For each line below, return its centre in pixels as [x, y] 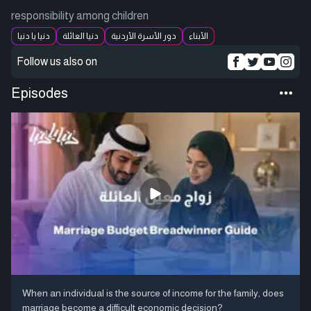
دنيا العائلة [81, 36]
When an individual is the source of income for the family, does [153, 293]
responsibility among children [80, 16]
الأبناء [199, 36]
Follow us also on [57, 61]
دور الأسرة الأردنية [144, 36]
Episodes [40, 93]
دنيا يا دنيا [34, 36]
